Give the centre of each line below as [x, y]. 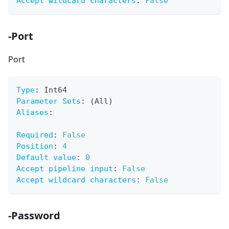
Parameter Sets [49, 101]
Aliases [32, 113]
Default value [46, 158]
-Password [34, 216]
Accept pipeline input [65, 169]
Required [35, 135]
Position [35, 146]
